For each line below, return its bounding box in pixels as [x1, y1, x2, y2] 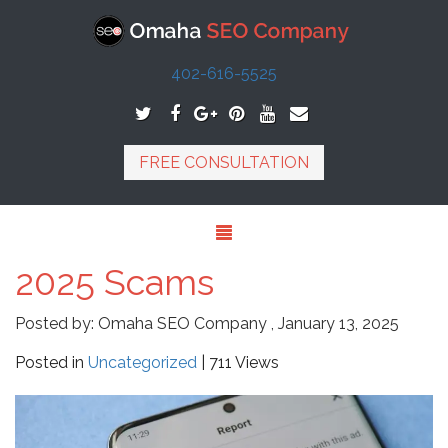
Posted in [15, 353, 88, 372]
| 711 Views [201, 353, 279, 372]
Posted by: [15, 314, 94, 333]
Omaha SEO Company [98, 314, 267, 333]
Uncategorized [88, 353, 197, 372]
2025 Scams [15, 261, 214, 303]
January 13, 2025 [278, 314, 399, 333]
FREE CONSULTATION [139, 153, 309, 172]
